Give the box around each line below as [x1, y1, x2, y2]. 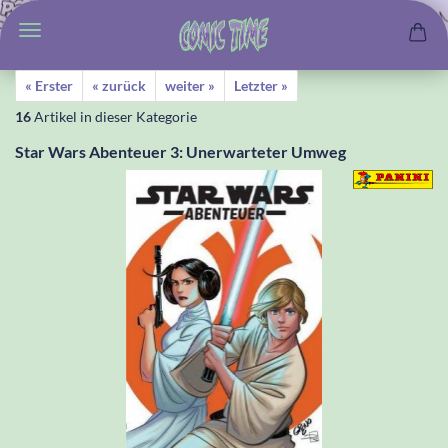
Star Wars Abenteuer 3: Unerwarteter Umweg [15, 142, 346, 161]
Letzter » [234, 77, 288, 94]
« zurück [92, 77, 146, 94]
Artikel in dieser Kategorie [31, 108, 197, 125]
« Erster [25, 77, 73, 94]
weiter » [165, 77, 215, 94]
